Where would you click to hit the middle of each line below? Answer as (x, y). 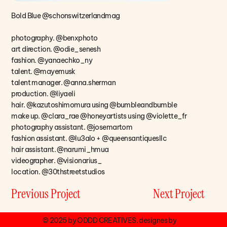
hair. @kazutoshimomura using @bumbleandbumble (94, 105)
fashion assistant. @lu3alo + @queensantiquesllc (89, 138)
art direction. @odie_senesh (56, 49)
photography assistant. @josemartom (72, 127)
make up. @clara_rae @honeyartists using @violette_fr (99, 116)
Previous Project (46, 194)
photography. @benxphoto (54, 38)
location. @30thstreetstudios (58, 172)
